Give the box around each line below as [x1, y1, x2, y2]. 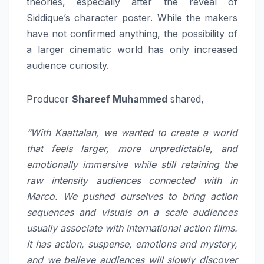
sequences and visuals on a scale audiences [27, 206, 237, 218]
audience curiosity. [27, 59, 109, 71]
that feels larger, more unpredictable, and [27, 142, 237, 154]
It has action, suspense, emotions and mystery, [27, 237, 237, 250]
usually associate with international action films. [27, 222, 237, 234]
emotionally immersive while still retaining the [27, 158, 237, 170]
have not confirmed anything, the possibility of [27, 27, 237, 39]
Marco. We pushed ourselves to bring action [27, 190, 237, 202]
